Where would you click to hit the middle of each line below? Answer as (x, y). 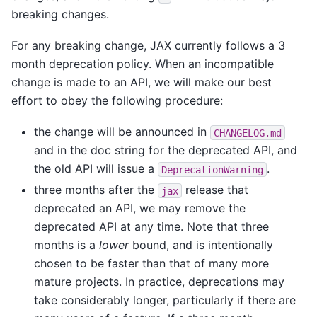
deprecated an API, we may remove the (140, 208)
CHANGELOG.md (248, 133)
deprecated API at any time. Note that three (151, 227)
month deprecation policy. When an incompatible (143, 63)
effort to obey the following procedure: (117, 100)
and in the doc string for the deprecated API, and (166, 150)
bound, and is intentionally (201, 245)
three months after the (96, 190)
